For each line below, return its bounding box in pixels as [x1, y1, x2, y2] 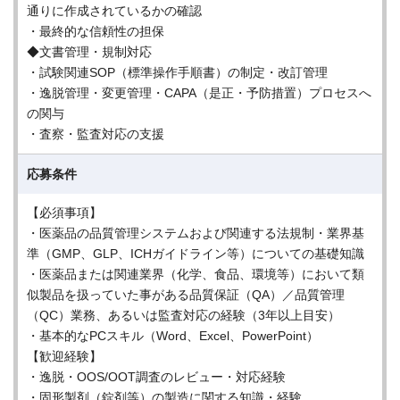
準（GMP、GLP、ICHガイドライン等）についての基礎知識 [27, 246, 364, 261]
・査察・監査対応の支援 [27, 127, 164, 141]
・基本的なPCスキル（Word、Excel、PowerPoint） [27, 329, 319, 343]
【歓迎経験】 [27, 349, 102, 363]
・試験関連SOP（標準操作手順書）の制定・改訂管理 [27, 65, 328, 79]
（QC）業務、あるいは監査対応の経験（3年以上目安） [27, 308, 340, 322]
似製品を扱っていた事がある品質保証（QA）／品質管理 [27, 287, 345, 302]
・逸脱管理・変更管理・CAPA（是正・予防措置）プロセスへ [27, 86, 371, 100]
